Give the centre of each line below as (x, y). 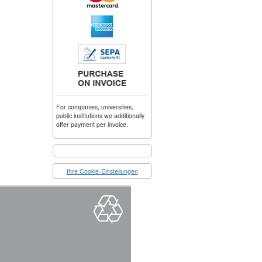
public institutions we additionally (100, 115)
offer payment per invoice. (92, 124)
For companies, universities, (94, 106)
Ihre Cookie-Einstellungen (102, 171)
